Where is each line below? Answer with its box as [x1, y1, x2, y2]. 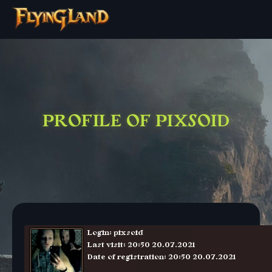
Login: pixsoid [87, 228, 143, 237]
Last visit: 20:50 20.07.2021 [87, 240, 195, 249]
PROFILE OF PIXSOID [42, 110, 229, 131]
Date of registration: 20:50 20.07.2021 [87, 253, 236, 261]
